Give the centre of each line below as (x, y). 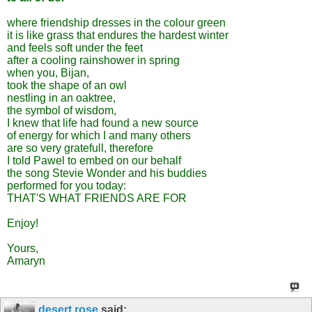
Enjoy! (23, 223)
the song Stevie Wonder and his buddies (107, 173)
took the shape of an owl (67, 85)
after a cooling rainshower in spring (93, 60)
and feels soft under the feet (75, 47)
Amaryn (26, 260)
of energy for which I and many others (99, 135)
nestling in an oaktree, (61, 97)
